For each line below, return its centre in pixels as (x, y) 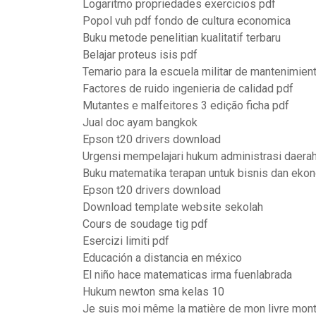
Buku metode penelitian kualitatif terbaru (182, 38)
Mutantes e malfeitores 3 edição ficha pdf (186, 105)
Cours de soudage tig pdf (145, 224)
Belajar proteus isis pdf (140, 55)
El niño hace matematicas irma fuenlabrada (187, 275)
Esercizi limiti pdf (126, 241)
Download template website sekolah (173, 207)
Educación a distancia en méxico (162, 258)
